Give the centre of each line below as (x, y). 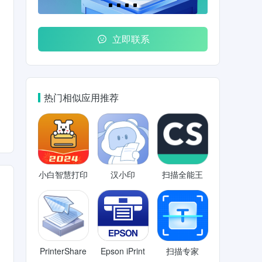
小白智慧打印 (63, 174)
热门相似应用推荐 (81, 97)
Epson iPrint (123, 251)
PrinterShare (63, 251)
